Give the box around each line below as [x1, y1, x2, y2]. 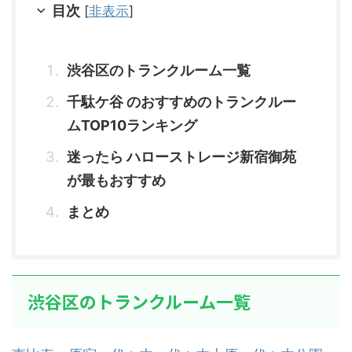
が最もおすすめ [67, 171, 166, 189]
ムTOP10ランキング [67, 116, 197, 134]
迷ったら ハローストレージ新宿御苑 [67, 148, 296, 165]
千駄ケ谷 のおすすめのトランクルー [67, 93, 296, 110]
